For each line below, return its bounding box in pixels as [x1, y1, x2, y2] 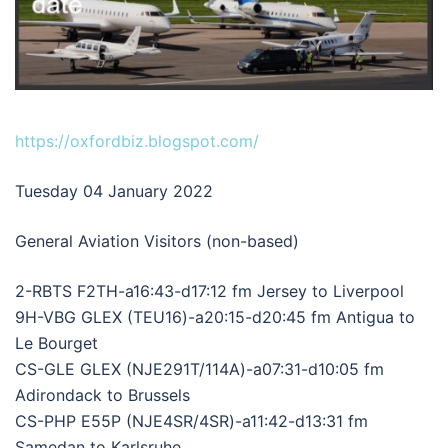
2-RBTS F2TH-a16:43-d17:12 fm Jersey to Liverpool [15, 280, 404, 301]
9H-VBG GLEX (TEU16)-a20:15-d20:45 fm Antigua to [15, 306, 415, 327]
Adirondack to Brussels [15, 384, 190, 405]
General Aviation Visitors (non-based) [15, 230, 299, 251]
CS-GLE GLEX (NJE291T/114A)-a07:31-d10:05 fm [15, 358, 384, 379]
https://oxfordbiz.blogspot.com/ [15, 130, 259, 151]
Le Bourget [15, 332, 98, 353]
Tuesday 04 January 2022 [15, 180, 213, 201]
